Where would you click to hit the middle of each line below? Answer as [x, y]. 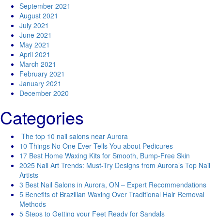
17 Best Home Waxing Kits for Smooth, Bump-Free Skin [105, 155]
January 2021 [40, 83]
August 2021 [39, 15]
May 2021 [35, 45]
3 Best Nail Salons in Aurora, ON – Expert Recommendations [113, 185]
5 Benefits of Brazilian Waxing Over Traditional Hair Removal [112, 194]
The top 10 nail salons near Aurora [74, 136]
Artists [29, 175]
